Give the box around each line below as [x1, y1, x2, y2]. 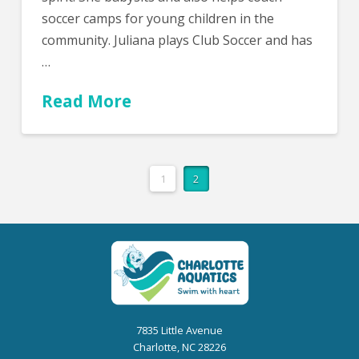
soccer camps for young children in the [41, 10, 274, 28]
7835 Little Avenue [136, 323, 223, 338]
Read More [41, 90, 131, 113]
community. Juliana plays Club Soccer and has [41, 31, 313, 50]
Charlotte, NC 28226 [133, 340, 226, 355]
